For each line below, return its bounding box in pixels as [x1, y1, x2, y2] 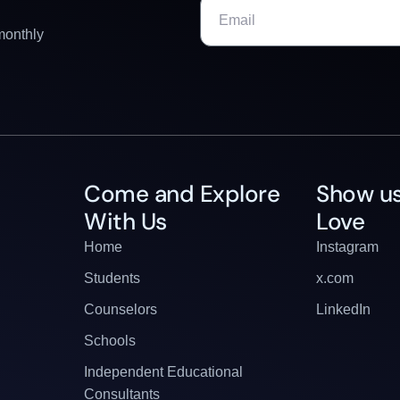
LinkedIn [316, 301, 371, 317]
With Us [84, 205, 167, 237]
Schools [84, 332, 136, 348]
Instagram [316, 238, 379, 254]
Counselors [84, 301, 157, 317]
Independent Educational [84, 363, 243, 379]
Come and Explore [84, 178, 279, 209]
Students [84, 270, 140, 286]
